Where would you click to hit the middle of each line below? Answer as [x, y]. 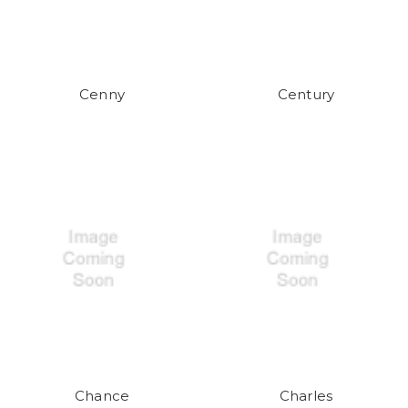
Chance [102, 395]
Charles [306, 395]
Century [306, 94]
